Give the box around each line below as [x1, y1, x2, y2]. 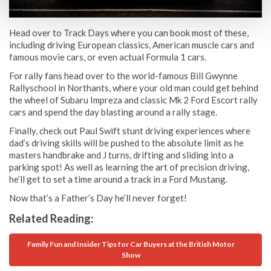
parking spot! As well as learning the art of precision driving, [9, 161, 249, 172]
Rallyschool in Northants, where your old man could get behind [9, 82, 258, 93]
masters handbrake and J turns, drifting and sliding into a [9, 149, 233, 160]
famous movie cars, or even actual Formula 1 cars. [9, 51, 206, 62]
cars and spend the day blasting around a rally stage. [9, 106, 217, 117]
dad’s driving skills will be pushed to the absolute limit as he [9, 137, 244, 148]
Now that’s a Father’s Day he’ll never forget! [9, 192, 187, 203]
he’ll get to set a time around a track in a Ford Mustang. [9, 173, 227, 184]
